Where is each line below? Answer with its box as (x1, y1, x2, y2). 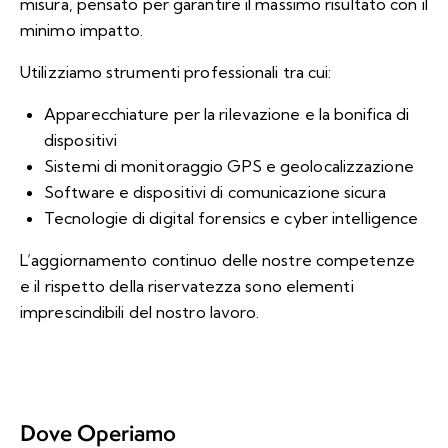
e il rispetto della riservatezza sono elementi (20, 275, 354, 296)
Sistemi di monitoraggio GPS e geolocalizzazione (44, 155, 414, 176)
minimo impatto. (20, 19, 144, 40)
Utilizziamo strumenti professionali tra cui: (20, 61, 332, 82)
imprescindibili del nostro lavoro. (20, 301, 260, 322)
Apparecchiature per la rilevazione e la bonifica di (44, 103, 410, 124)
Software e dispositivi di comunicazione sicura (44, 181, 386, 202)
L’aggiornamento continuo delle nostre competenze (20, 249, 415, 270)
